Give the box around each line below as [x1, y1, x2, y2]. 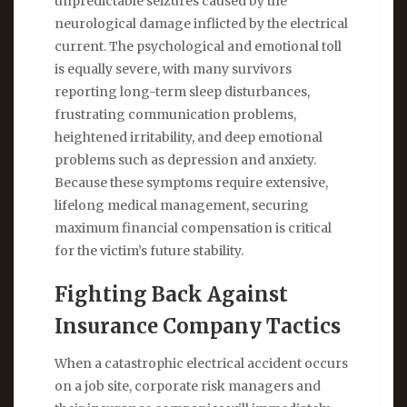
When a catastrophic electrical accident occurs [55, 354, 348, 372]
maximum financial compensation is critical [55, 220, 332, 237]
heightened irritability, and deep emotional [55, 129, 323, 146]
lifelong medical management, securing [55, 197, 309, 214]
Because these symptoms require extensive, [55, 174, 328, 192]
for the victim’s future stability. [55, 243, 243, 260]
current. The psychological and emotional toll [55, 38, 342, 55]
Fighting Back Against [55, 281, 288, 307]
